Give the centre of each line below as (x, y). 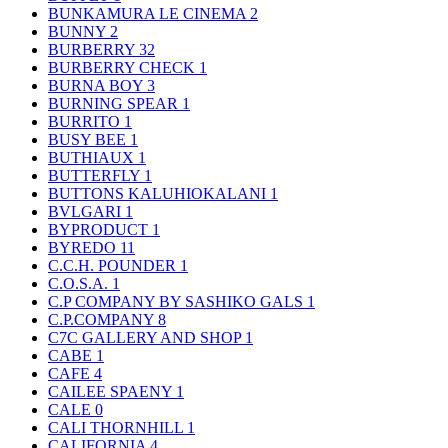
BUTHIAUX (93, 157)
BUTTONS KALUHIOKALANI (159, 193)
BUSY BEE (89, 139)
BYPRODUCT (100, 229)
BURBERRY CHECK (123, 67)
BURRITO (86, 121)
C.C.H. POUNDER (114, 265)
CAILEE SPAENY (112, 391)
